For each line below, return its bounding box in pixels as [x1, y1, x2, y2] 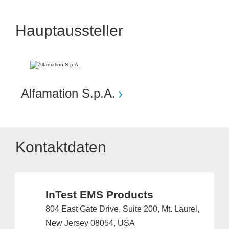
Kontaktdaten [15, 139, 106, 156]
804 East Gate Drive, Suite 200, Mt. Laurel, [45, 204, 199, 214]
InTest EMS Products [45, 189, 153, 201]
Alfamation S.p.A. [21, 86, 116, 100]
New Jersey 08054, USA [45, 219, 135, 228]
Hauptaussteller [15, 22, 123, 39]
